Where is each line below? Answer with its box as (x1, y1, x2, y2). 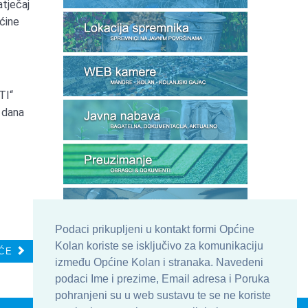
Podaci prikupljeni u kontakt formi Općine (55, 223, 254, 236)
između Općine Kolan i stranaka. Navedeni (55, 256, 263, 269)
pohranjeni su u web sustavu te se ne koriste (55, 289, 271, 302)
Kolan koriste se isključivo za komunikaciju (55, 240, 263, 252)
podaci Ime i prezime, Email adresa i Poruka (55, 273, 269, 285)
